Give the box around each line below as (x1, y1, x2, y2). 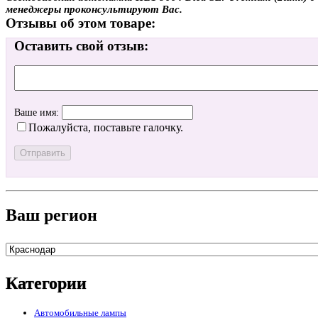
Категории (6, 273, 87, 292)
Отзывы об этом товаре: (6, 15, 155, 31)
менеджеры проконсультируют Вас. (6, 3, 182, 15)
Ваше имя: (14, 107, 62, 119)
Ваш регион (6, 205, 97, 224)
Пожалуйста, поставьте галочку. (28, 121, 183, 134)
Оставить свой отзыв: (14, 38, 148, 54)
